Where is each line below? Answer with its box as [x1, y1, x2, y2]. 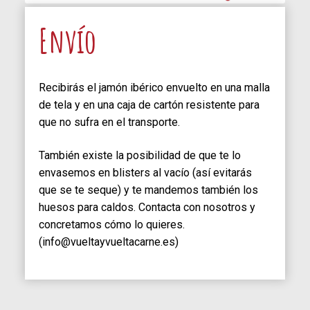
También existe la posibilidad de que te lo [39, 148, 241, 162]
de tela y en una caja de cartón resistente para [39, 98, 259, 112]
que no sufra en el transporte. [39, 116, 180, 129]
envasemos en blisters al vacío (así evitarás [39, 165, 252, 179]
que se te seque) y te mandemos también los [39, 183, 258, 197]
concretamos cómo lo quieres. [39, 217, 185, 231]
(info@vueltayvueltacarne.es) [39, 235, 179, 248]
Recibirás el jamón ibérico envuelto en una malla [39, 81, 270, 95]
